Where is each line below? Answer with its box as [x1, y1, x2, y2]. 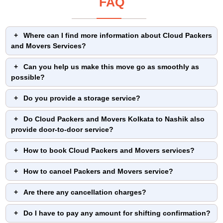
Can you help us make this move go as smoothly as [23, 63, 199, 71]
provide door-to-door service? [11, 125, 113, 133]
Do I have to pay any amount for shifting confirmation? [23, 209, 211, 217]
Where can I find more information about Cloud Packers [23, 31, 212, 39]
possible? [11, 73, 45, 81]
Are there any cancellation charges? [23, 188, 146, 196]
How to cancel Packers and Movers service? [23, 167, 173, 175]
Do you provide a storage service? [23, 94, 140, 102]
